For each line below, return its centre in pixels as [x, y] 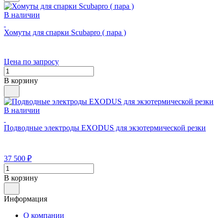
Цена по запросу [31, 62]
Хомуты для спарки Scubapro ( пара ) [65, 33]
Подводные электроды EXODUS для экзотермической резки [105, 128]
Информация [26, 199]
